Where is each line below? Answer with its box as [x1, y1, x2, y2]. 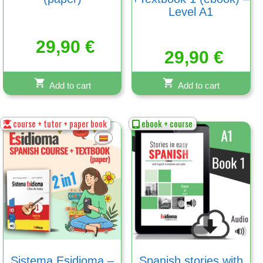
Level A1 [168, 5, 214, 18]
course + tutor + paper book [11, 116, 107, 130]
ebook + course [140, 116, 193, 130]
